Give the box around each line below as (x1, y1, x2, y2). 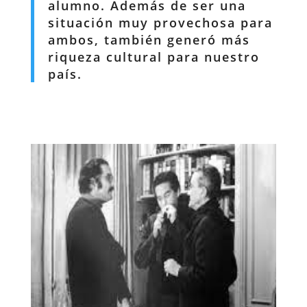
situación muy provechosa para (47, 14, 273, 31)
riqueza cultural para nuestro (47, 48, 260, 65)
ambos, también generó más (47, 31, 250, 48)
